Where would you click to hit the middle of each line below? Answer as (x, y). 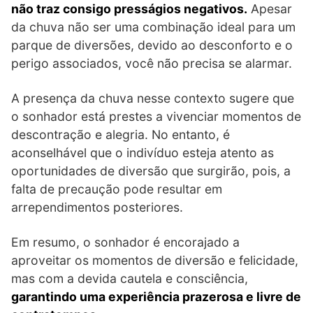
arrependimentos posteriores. (97, 208)
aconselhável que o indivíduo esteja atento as (143, 153)
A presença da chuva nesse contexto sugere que (153, 99)
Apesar (270, 9)
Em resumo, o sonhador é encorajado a (125, 242)
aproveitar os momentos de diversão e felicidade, (155, 261)
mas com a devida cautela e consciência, (130, 279)
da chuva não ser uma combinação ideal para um (153, 27)
